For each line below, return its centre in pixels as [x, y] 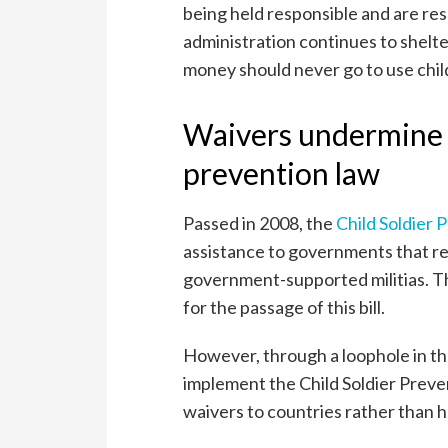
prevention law [282, 172]
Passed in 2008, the [260, 222]
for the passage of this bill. [284, 306]
